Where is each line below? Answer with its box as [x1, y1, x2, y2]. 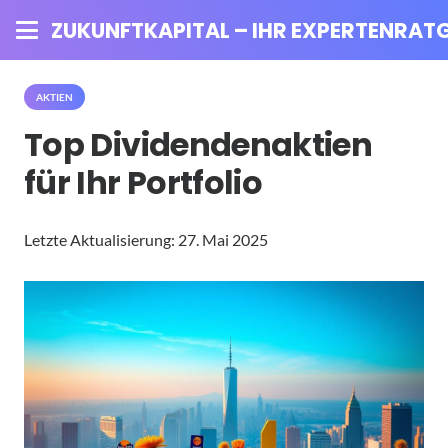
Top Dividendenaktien [24, 122, 373, 167]
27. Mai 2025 [178, 230, 268, 249]
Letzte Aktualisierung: [24, 230, 178, 249]
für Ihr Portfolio [24, 160, 263, 205]
